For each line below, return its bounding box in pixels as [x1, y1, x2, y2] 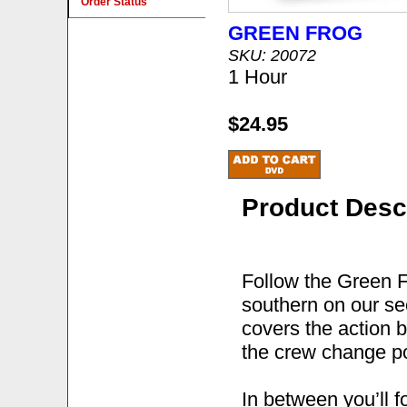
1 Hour [228, 65, 287, 88]
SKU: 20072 [228, 45, 316, 65]
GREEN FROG [228, 22, 362, 45]
